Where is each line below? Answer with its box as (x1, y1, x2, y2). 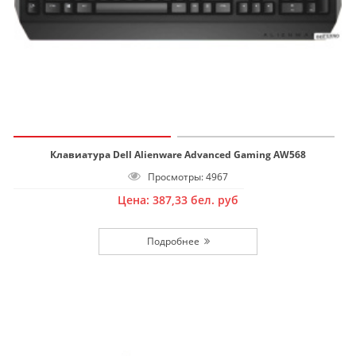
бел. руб (191, 192, 238, 207)
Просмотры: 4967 (141, 169, 228, 184)
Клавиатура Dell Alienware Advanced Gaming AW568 (50, 147, 306, 161)
